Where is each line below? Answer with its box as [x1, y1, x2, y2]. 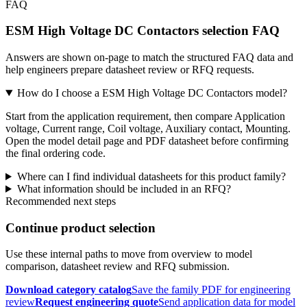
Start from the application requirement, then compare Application [5, 110, 285, 122]
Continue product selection [5, 220, 156, 235]
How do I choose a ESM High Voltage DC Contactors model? [16, 87, 287, 99]
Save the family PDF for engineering [132, 284, 291, 296]
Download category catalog [5, 284, 132, 296]
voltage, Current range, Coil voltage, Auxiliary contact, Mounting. [5, 123, 291, 134]
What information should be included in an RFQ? [16, 183, 231, 195]
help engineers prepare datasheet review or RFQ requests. [5, 64, 254, 75]
